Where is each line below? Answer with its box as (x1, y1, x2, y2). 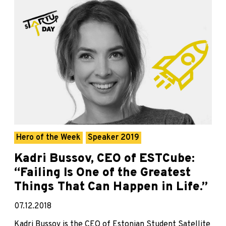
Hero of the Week (16, 133, 81, 143)
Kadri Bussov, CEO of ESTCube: (14, 151, 195, 167)
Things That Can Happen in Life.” (14, 180, 208, 195)
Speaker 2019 (88, 133, 139, 143)
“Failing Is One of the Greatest (14, 165, 191, 181)
